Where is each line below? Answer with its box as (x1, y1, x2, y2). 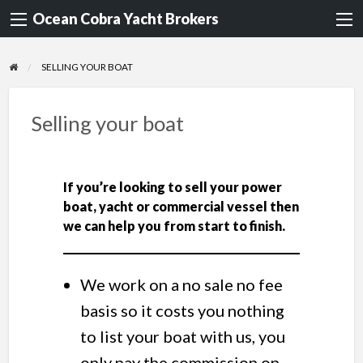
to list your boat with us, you (79, 327, 285, 347)
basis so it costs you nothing (79, 301, 284, 321)
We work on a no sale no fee (79, 275, 283, 295)
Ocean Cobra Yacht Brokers (32, 10, 219, 28)
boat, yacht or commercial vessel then (62, 198, 299, 214)
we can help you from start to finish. (62, 217, 288, 233)
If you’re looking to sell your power (62, 178, 282, 194)
